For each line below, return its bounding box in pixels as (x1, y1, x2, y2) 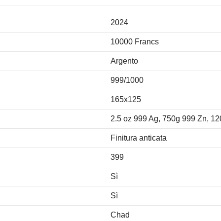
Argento (110, 56, 138, 65)
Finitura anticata (110, 133, 167, 142)
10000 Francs (110, 37, 159, 46)
